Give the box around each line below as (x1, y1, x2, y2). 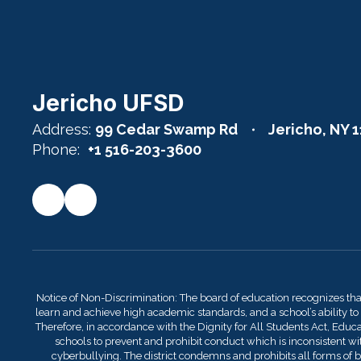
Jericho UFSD (32, 89, 184, 117)
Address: (32, 121, 91, 138)
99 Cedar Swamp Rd (95, 121, 238, 138)
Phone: (32, 141, 80, 158)
